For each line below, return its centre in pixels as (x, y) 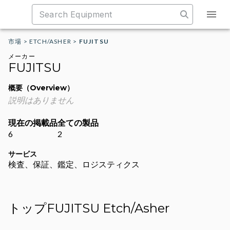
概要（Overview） (41, 88)
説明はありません (41, 100)
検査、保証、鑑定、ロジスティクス (74, 164)
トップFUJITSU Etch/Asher (89, 208)
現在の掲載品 (33, 123)
